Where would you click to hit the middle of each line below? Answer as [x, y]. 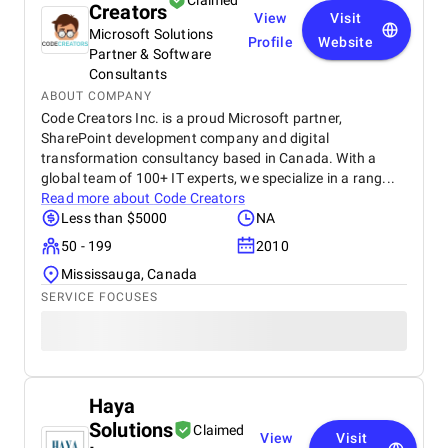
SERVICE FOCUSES [99, 297]
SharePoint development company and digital [185, 138]
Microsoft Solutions [151, 34]
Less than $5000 [114, 218]
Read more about [97, 198]
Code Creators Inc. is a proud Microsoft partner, [192, 118]
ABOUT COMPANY [96, 96]
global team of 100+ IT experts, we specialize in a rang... [218, 178]
